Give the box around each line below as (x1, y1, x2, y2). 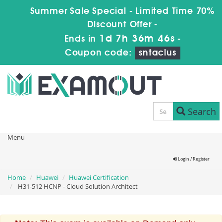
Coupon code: (64, 49, 135, 57)
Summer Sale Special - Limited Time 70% (30, 7, 215, 16)
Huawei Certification (69, 173, 129, 182)
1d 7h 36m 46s (99, 34, 175, 44)
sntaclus (139, 49, 176, 57)
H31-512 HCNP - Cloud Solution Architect (16, 182, 138, 191)
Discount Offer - (87, 20, 158, 29)
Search (185, 105, 216, 117)
